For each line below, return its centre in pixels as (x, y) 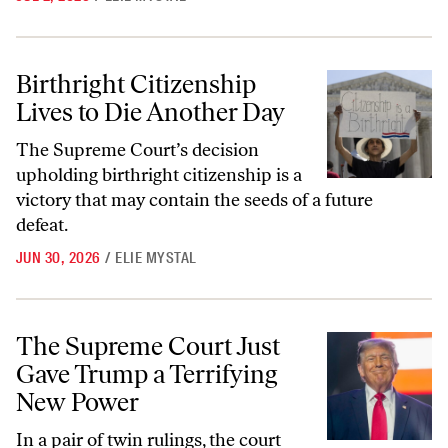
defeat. (42, 225)
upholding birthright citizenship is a (159, 175)
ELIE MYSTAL (156, 258)
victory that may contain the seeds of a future (194, 200)
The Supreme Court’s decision (137, 150)
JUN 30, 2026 (58, 258)
